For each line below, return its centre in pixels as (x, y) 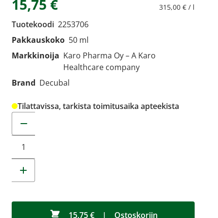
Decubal (54, 83)
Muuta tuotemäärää (48, 117)
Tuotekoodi (33, 24)
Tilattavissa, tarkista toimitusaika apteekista (98, 106)
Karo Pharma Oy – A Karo (109, 55)
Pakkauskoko (38, 40)
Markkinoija (36, 55)
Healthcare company (101, 67)
